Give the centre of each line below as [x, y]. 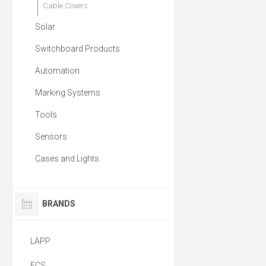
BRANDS [59, 204]
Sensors [51, 137]
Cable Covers [65, 6]
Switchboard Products [77, 49]
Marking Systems [68, 93]
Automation [57, 71]
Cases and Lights [67, 159]
